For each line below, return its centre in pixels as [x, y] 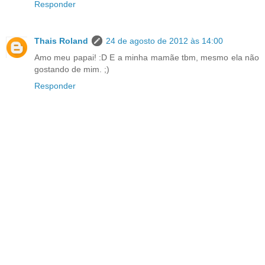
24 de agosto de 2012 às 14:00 [164, 41]
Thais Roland [61, 41]
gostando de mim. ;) [72, 70]
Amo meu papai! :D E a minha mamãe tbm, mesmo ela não [147, 58]
